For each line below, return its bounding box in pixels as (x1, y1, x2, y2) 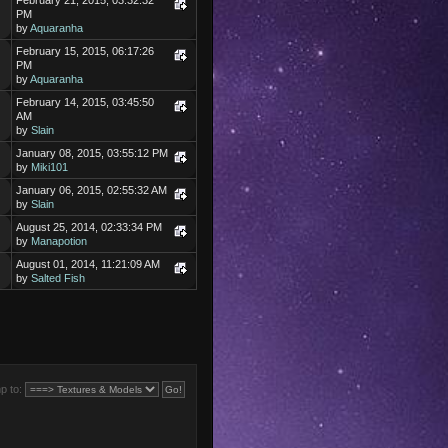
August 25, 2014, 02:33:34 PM (16, 221, 163, 234)
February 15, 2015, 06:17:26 (16, 45, 155, 58)
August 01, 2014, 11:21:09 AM (16, 258, 161, 271)
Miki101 (31, 161, 69, 174)
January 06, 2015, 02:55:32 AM (16, 184, 168, 197)
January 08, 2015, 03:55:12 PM (16, 147, 169, 160)
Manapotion (31, 235, 88, 248)
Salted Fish (31, 272, 86, 285)
